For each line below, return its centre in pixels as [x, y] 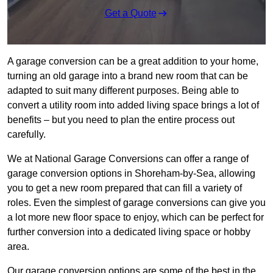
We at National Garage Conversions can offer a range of [128, 159]
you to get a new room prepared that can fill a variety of [125, 188]
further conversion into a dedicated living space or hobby [129, 232]
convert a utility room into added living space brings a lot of [133, 105]
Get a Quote [130, 13]
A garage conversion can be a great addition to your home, [133, 62]
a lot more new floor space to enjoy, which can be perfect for [136, 218]
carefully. [27, 135]
